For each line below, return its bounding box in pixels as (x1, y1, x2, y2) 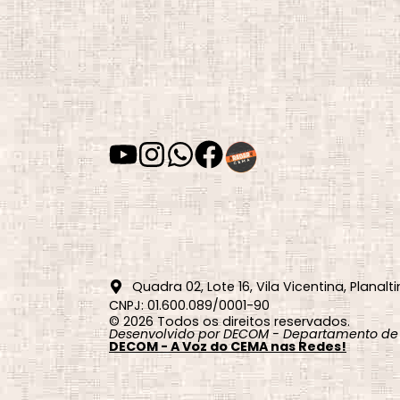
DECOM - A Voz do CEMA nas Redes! (109, 337, 346, 355)
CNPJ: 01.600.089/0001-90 (109, 296, 270, 314)
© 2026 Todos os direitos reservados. (109, 312, 350, 330)
